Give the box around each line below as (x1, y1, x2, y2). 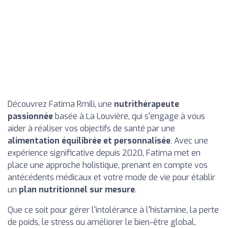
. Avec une (170, 135, 208, 146)
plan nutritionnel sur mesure (19, 184, 135, 195)
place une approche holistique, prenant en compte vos (8, 160, 208, 170)
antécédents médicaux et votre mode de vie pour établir (8, 172, 215, 183)
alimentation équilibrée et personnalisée (8, 135, 170, 146)
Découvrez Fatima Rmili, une (8, 99, 114, 109)
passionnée (8, 111, 53, 122)
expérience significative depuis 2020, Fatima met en (8, 148, 201, 158)
